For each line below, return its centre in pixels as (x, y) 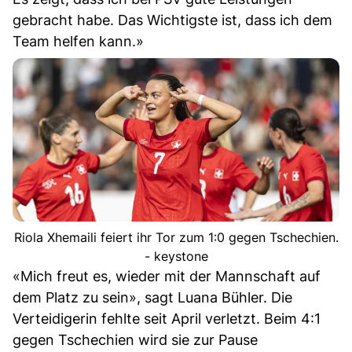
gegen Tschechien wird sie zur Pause (135, 339)
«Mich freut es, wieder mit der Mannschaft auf (167, 276)
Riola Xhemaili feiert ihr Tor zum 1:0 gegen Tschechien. (176, 237)
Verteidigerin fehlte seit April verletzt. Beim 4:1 (167, 318)
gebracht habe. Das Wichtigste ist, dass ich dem (172, 20)
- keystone (176, 256)
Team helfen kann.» (78, 41)
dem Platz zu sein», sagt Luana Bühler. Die (152, 297)
